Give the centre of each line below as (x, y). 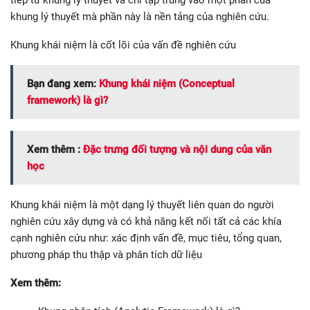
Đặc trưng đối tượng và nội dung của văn (177, 150)
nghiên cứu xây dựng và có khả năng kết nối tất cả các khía (146, 222)
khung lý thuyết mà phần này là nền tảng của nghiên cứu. (140, 17)
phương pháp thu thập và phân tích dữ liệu (106, 255)
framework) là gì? (67, 101)
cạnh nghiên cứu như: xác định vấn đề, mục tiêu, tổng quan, (146, 238)
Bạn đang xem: (63, 84)
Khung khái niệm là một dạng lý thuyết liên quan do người (142, 205)
